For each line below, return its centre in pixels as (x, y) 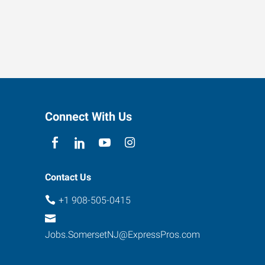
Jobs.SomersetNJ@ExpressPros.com (122, 235)
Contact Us (68, 177)
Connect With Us (88, 116)
